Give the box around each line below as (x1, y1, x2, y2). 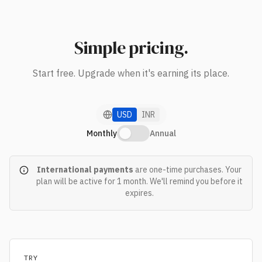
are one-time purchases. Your (133, 164, 242, 175)
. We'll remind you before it (146, 176, 243, 187)
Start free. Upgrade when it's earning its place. (33, 67, 229, 79)
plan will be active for (36, 176, 117, 187)
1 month (116, 176, 146, 187)
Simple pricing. (74, 36, 188, 60)
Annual (149, 128, 176, 139)
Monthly (86, 128, 117, 139)
